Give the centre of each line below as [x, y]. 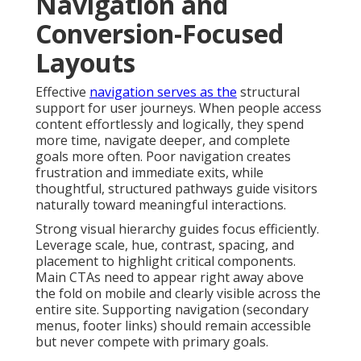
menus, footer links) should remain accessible [173, 325]
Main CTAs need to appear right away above [170, 277]
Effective [62, 91]
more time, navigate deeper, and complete [163, 140]
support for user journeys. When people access [178, 108]
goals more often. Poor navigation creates [163, 156]
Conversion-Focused [160, 33]
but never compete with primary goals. [152, 341]
